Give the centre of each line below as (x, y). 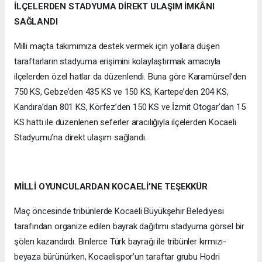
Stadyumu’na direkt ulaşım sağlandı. (80, 138)
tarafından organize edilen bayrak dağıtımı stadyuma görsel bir (130, 227)
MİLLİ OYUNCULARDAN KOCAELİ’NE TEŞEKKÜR (111, 187)
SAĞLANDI (36, 22)
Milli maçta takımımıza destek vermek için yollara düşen (117, 46)
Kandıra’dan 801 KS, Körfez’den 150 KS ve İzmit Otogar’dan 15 (130, 107)
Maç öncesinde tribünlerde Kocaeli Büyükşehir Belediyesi (119, 211)
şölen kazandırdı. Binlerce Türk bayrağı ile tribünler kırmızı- (120, 242)
